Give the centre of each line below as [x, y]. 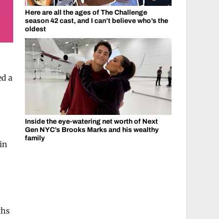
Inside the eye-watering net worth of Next [91, 121]
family [35, 138]
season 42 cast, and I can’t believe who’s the [96, 21]
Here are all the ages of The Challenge [86, 12]
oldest [35, 29]
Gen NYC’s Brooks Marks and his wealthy [92, 130]
